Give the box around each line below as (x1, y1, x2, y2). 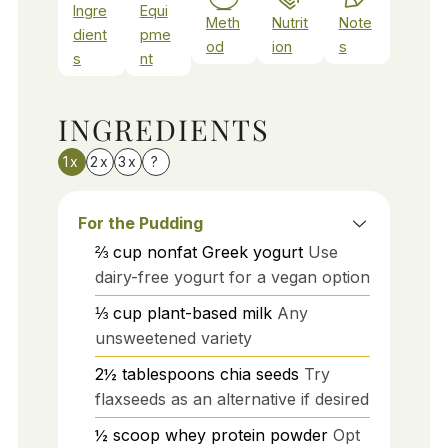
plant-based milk (146, 302, 272, 323)
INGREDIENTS (57, 109, 270, 148)
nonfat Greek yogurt (146, 241, 303, 262)
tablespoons (121, 363, 215, 384)
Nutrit (272, 13, 309, 31)
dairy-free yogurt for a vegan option (94, 266, 370, 287)
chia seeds (219, 363, 299, 384)
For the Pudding (77, 212, 203, 233)
